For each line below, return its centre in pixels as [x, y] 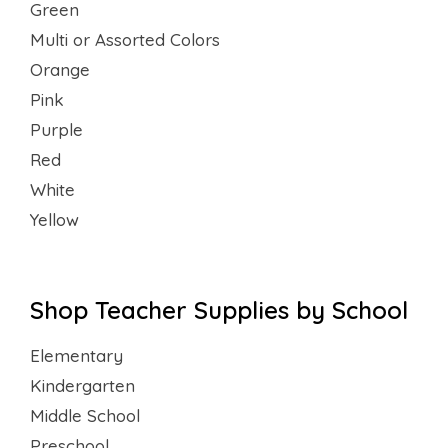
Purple [56, 129]
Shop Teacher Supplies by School [219, 309]
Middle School [85, 415]
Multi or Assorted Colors [125, 39]
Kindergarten [82, 385]
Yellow [54, 219]
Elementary [76, 355]
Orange [60, 69]
